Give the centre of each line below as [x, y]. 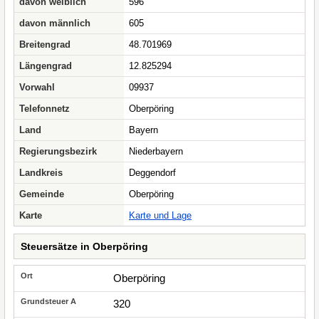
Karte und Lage [160, 215]
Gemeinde [42, 194]
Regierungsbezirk [58, 151]
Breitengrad [45, 45]
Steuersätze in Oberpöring [84, 246]
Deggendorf [152, 173]
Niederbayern [156, 151]
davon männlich [55, 23]
